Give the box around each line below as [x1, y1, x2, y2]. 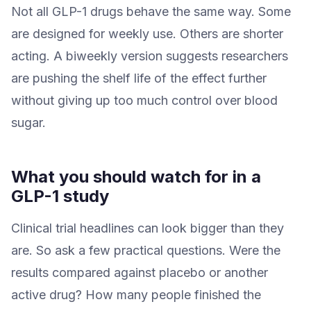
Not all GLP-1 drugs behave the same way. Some [11, 3, 291, 19]
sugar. [11, 115, 46, 130]
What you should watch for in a [11, 166, 261, 187]
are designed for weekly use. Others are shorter [11, 26, 283, 41]
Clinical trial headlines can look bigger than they [11, 220, 284, 235]
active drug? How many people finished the [11, 287, 261, 302]
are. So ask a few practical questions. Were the [11, 242, 280, 258]
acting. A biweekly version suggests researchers [11, 48, 288, 63]
